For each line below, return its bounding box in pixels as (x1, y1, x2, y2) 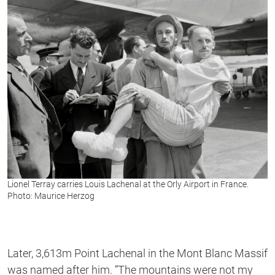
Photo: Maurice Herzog (7, 190, 95, 201)
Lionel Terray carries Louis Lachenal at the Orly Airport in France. (7, 179, 249, 189)
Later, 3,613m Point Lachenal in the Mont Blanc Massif (7, 246, 268, 260)
